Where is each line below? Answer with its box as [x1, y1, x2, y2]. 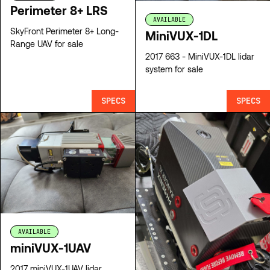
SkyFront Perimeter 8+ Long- [10, 25, 119, 36]
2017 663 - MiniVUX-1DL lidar [145, 51, 188, 62]
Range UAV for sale [10, 38, 83, 49]
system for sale [145, 64, 203, 75]
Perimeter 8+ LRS [10, 2, 108, 17]
